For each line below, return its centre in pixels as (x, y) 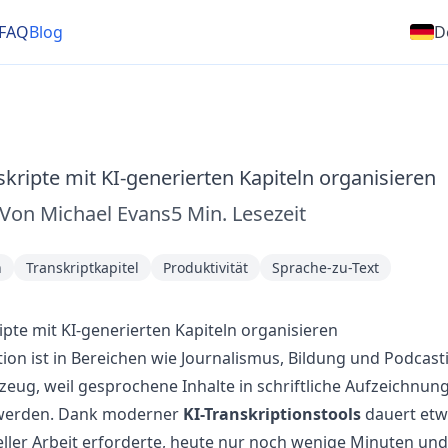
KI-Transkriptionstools (271, 414)
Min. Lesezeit (246, 213)
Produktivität (205, 267)
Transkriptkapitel (82, 267)
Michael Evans (105, 213)
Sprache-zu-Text (325, 267)
